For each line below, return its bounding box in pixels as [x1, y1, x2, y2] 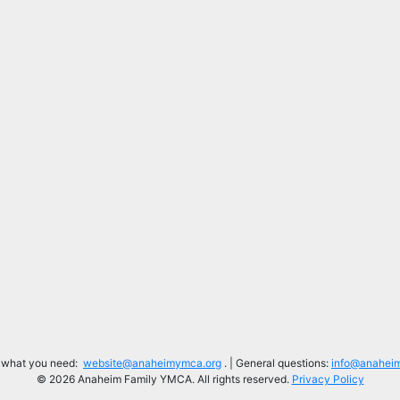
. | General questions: [221, 355, 331, 370]
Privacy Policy [291, 371, 364, 386]
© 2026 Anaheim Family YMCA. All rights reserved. [36, 371, 292, 386]
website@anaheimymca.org [83, 355, 221, 370]
